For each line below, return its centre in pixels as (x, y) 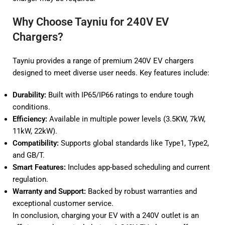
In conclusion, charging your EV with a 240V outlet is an (106, 215)
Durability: (29, 95)
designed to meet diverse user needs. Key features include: (111, 73)
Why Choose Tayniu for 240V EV (91, 22)
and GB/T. (29, 155)
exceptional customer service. (63, 203)
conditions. (31, 107)
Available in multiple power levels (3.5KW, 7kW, (126, 119)
